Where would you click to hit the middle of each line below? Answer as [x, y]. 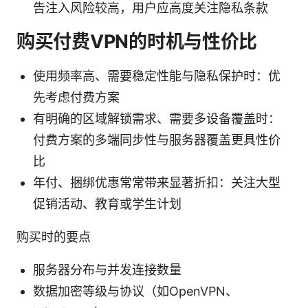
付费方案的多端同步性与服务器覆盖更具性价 [157, 140]
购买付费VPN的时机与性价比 [137, 41]
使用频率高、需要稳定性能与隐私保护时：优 [157, 76]
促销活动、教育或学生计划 [107, 203]
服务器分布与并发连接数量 [107, 269]
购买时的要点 [54, 236]
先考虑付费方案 [76, 97]
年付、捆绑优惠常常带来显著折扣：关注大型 [157, 182]
